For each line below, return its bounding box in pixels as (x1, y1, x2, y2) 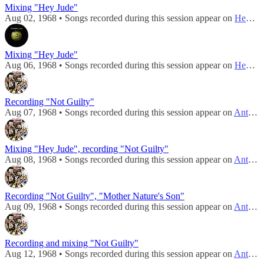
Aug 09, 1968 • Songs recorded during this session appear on (5, 202, 234, 212)
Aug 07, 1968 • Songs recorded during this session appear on (5, 107, 234, 118)
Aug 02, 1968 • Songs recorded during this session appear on (5, 13, 235, 24)
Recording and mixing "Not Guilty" (5, 238, 138, 249)
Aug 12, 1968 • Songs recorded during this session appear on (5, 249, 234, 259)
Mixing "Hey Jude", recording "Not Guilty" (5, 144, 169, 154)
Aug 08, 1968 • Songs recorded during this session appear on (5, 154, 234, 165)
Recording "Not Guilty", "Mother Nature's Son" (5, 191, 184, 202)
